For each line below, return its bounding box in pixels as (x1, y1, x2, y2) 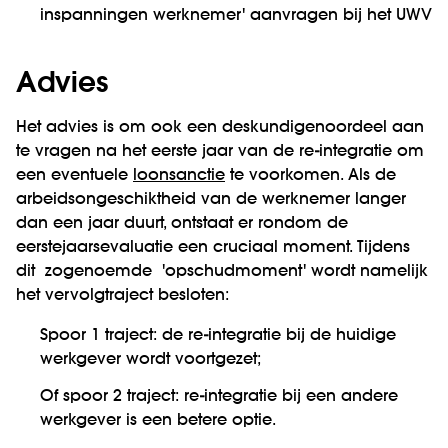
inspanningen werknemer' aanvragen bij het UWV (40, 8, 432, 25)
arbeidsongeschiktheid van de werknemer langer (16, 192, 406, 209)
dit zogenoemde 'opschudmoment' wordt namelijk (16, 264, 428, 281)
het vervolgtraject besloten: (16, 288, 229, 305)
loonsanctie (133, 168, 225, 185)
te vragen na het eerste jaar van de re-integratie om (16, 144, 424, 161)
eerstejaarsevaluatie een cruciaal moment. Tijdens (16, 240, 410, 257)
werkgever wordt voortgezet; (40, 352, 261, 369)
